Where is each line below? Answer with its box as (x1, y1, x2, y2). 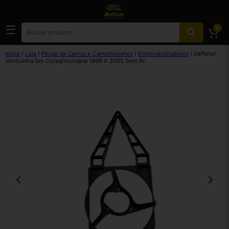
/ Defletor (189, 50, 216, 57)
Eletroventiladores (138, 50, 189, 57)
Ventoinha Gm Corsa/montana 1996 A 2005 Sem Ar (5, 57, 145, 64)
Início (5, 50, 20, 57)
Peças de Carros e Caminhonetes (41, 50, 133, 57)
